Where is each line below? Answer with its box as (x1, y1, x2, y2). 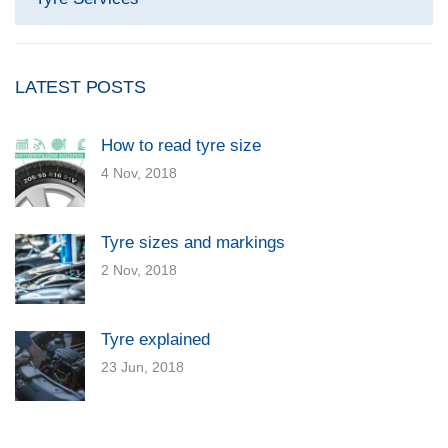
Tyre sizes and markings (101, 233, 285, 252)
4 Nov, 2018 (101, 165, 177, 181)
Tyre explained (101, 330, 210, 349)
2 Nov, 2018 (101, 262, 177, 278)
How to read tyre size (101, 136, 261, 155)
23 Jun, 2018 (101, 359, 184, 375)
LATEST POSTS (15, 77, 146, 97)
